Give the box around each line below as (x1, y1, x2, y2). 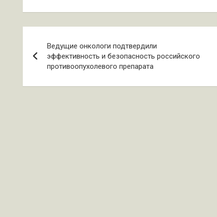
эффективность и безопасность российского (47, 52, 200, 61)
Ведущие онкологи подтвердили (47, 42, 157, 50)
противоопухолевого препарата (47, 62, 154, 71)
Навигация (22, 27, 100, 45)
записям (22, 66, 84, 85)
